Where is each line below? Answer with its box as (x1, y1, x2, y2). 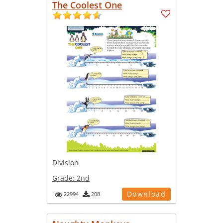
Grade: (52, 173, 77, 183)
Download (126, 189, 166, 199)
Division (52, 157, 79, 167)
